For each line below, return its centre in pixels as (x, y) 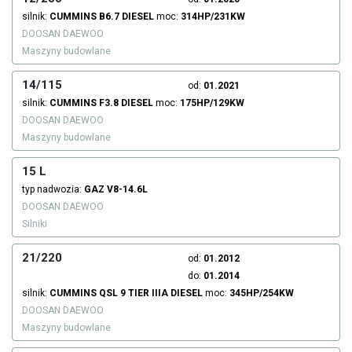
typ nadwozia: (53, 190)
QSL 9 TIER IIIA (134, 293)
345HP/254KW (262, 293)
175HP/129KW (212, 103)
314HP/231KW (213, 17)
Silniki (35, 224)
